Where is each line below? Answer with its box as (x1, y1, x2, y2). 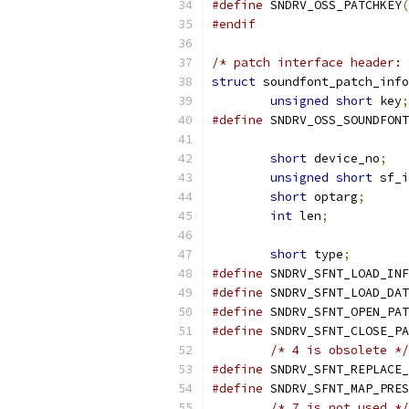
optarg (307, 189, 358, 204)
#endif (212, 16, 256, 32)
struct (212, 74, 256, 89)
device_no (307, 151, 380, 166)
